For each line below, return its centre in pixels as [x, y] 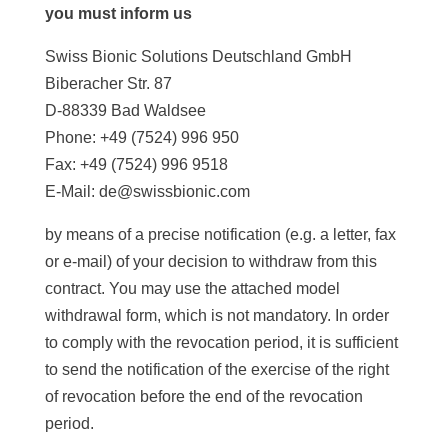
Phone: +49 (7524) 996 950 [141, 137]
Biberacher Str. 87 [108, 83]
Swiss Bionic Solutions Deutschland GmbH [198, 56]
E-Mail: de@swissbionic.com [147, 191]
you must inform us [118, 13]
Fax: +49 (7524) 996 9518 [136, 164]
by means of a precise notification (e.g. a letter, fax [220, 234]
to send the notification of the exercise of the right [216, 369]
